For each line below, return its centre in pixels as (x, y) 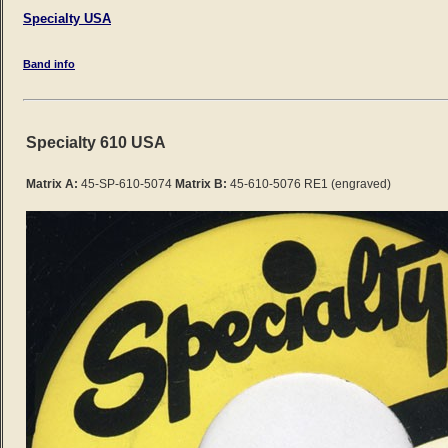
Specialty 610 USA (96, 142)
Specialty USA (67, 18)
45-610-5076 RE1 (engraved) (310, 184)
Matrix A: (52, 184)
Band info (49, 63)
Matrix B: (201, 184)
